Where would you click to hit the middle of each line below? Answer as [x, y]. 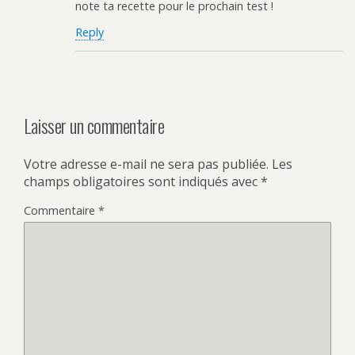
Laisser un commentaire [94, 126]
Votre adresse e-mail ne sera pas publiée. [146, 164]
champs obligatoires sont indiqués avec [142, 182]
